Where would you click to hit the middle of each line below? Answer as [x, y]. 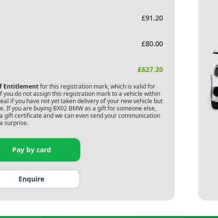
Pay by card [31, 150]
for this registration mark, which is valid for [97, 86]
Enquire [32, 179]
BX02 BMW [68, 108]
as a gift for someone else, [119, 108]
